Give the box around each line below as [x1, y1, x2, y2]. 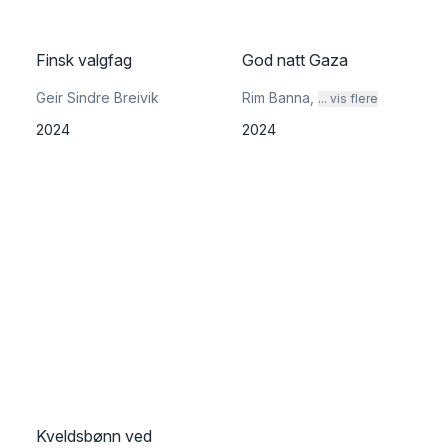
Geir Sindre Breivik [36, 89, 159, 106]
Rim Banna [242, 89, 310, 106]
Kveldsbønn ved [36, 426, 152, 446]
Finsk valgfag [36, 50, 132, 70]
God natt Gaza [242, 50, 348, 70]
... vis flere [318, 91, 378, 106]
